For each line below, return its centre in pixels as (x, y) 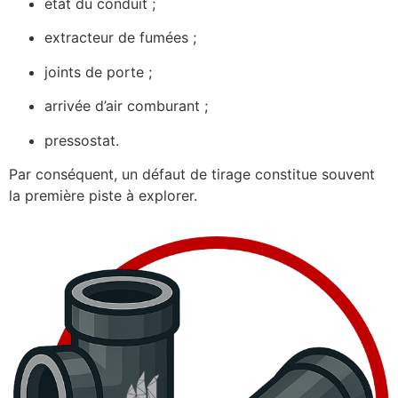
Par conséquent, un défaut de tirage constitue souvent (192, 174)
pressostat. (82, 140)
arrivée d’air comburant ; (126, 106)
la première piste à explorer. (103, 195)
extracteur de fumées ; (120, 38)
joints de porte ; (98, 72)
